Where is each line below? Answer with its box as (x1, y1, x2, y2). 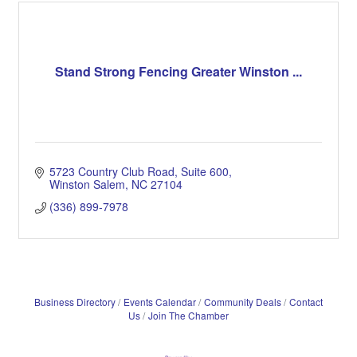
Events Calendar (124, 294, 196, 308)
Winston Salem (49, 175, 125, 192)
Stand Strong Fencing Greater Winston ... (55, 62, 302, 81)
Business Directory (34, 294, 116, 308)
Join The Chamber (148, 308, 229, 322)
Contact (289, 294, 323, 308)
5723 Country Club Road (49, 163, 175, 179)
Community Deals (204, 294, 281, 308)
